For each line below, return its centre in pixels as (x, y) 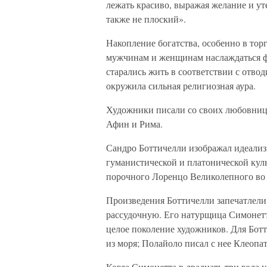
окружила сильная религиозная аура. (181, 86)
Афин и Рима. (134, 124)
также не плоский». (146, 19)
